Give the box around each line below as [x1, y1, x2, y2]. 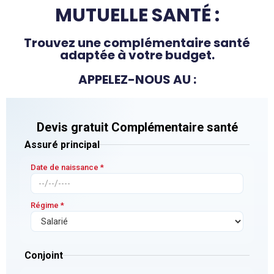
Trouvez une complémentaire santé [24, 34, 250, 51]
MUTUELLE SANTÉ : [54, 2, 220, 28]
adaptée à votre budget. [59, 46, 215, 64]
